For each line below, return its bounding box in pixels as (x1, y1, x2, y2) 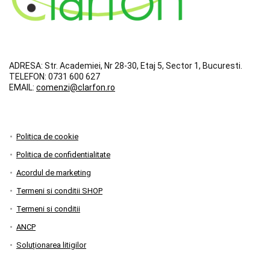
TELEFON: (9, 72, 46, 81)
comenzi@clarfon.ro (36, 83, 115, 92)
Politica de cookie (16, 132, 78, 141)
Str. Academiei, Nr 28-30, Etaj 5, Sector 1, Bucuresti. (43, 61, 242, 71)
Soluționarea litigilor (16, 240, 86, 250)
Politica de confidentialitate (16, 150, 110, 159)
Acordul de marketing (16, 168, 91, 177)
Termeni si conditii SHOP (16, 186, 102, 195)
